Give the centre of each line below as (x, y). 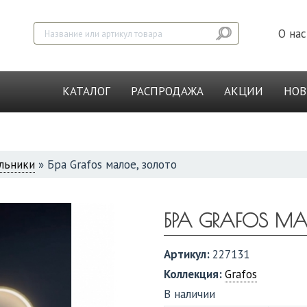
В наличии (189, 294)
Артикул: (188, 254)
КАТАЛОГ (86, 91)
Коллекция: (194, 274)
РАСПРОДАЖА (167, 91)
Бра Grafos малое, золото (112, 164)
